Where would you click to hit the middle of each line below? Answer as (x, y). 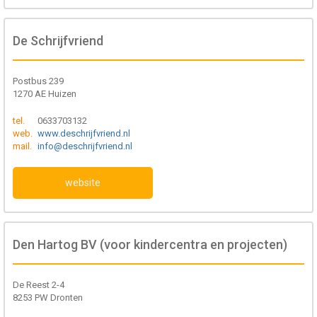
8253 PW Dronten (48, 298)
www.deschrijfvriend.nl (84, 133)
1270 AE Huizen (45, 94)
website (82, 183)
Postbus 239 (38, 81)
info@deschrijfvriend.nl (85, 146)
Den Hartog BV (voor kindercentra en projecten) (150, 244)
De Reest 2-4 (39, 285)
